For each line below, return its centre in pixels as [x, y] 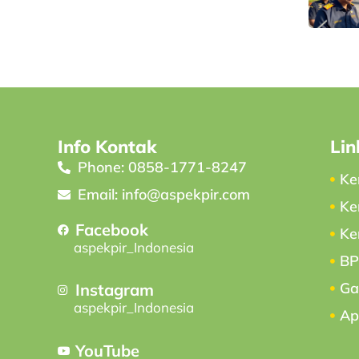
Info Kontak [107, 146]
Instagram [115, 290]
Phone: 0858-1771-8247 [162, 167]
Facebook [112, 229]
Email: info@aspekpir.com [163, 194]
